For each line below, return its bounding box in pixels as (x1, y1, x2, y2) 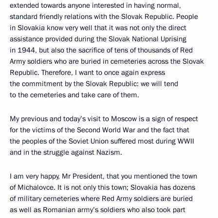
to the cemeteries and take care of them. (10, 90, 139, 100)
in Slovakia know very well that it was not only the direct (10, 23, 186, 33)
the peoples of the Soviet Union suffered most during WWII (10, 136, 194, 146)
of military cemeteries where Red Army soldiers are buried (10, 194, 193, 203)
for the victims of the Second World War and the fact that (10, 125, 189, 135)
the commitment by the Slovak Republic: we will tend (10, 79, 178, 89)
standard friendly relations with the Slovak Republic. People (10, 12, 198, 21)
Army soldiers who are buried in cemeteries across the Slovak (10, 56, 204, 66)
